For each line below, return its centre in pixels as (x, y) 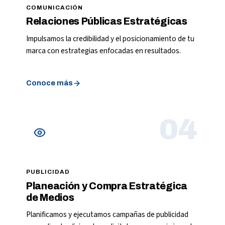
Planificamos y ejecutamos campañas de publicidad (107, 215)
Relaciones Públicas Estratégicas (107, 22)
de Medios (50, 197)
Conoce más (49, 83)
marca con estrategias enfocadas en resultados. (103, 50)
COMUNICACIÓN (55, 7)
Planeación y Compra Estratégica (107, 186)
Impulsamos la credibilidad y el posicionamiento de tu (110, 38)
